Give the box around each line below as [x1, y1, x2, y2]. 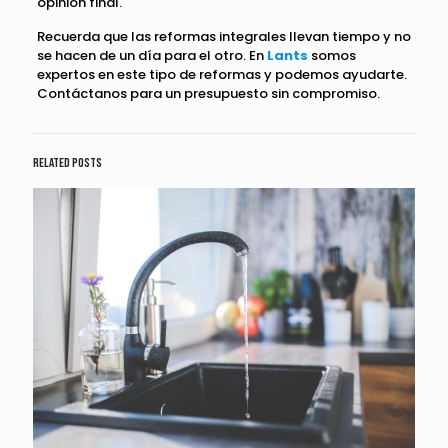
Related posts [33, 155, 102, 172]
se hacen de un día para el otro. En [36, 46, 267, 66]
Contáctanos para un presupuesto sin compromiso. [36, 84, 380, 104]
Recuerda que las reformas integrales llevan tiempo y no [36, 27, 411, 47]
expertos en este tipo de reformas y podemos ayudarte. [36, 65, 407, 85]
